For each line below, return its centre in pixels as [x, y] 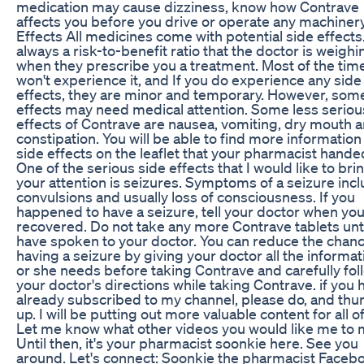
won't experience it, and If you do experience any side [189, 79]
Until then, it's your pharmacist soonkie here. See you [187, 342]
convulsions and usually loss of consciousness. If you [186, 196]
